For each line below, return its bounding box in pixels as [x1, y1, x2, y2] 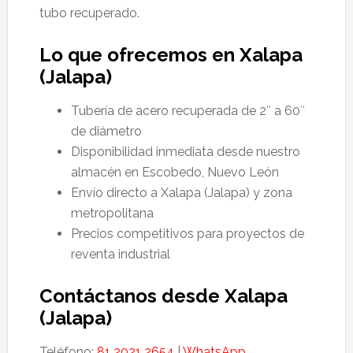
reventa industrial [70, 247, 170, 262]
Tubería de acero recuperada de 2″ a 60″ [70, 103, 305, 118]
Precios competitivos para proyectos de [70, 226, 304, 241]
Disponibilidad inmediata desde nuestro [70, 144, 300, 159]
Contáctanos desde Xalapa [39, 284, 288, 307]
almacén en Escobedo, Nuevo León [70, 165, 279, 180]
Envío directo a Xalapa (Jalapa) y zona [70, 185, 292, 200]
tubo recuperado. [39, 6, 139, 20]
